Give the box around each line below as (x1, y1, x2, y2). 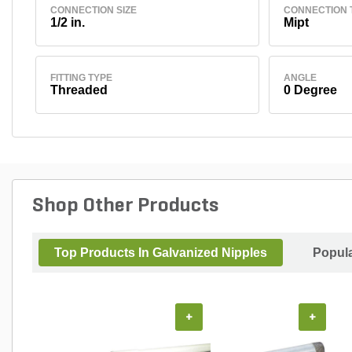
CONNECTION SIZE (49, 4, 137, 16)
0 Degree (283, 82, 337, 97)
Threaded (49, 82, 108, 97)
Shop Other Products (32, 196, 218, 217)
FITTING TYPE (49, 71, 112, 83)
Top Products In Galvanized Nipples (54, 246, 267, 259)
